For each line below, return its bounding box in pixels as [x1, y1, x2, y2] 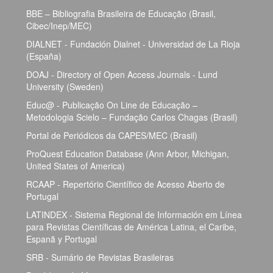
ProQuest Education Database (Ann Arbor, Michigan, [26, 147, 229, 160]
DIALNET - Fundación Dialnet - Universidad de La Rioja [26, 38, 240, 51]
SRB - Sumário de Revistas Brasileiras [26, 251, 174, 264]
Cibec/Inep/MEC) [26, 19, 92, 32]
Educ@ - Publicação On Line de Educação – [26, 99, 197, 112]
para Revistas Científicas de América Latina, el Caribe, [26, 221, 236, 233]
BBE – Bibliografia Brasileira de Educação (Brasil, [26, 7, 216, 20]
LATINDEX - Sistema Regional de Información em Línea [26, 208, 242, 221]
